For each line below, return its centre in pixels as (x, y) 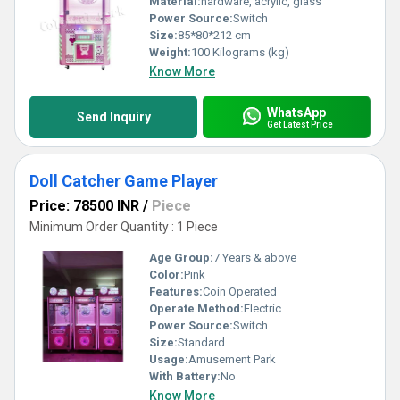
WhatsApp (296, 112)
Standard (201, 342)
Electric (262, 308)
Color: (167, 275)
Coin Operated (240, 292)
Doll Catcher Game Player (124, 181)
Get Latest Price (300, 124)
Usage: (169, 359)
